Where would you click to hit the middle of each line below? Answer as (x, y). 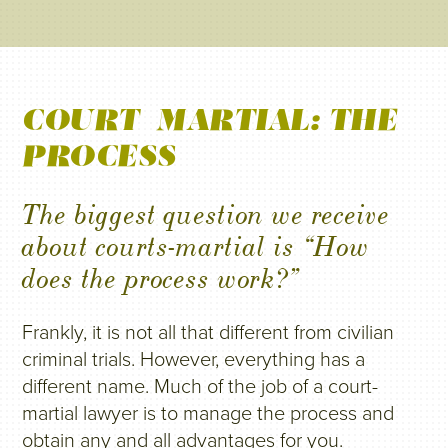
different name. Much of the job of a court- (200, 387)
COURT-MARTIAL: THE (210, 120)
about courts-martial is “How (196, 247)
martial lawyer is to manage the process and (208, 414)
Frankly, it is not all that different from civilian (208, 333)
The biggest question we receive (206, 215)
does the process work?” (161, 279)
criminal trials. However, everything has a (194, 360)
